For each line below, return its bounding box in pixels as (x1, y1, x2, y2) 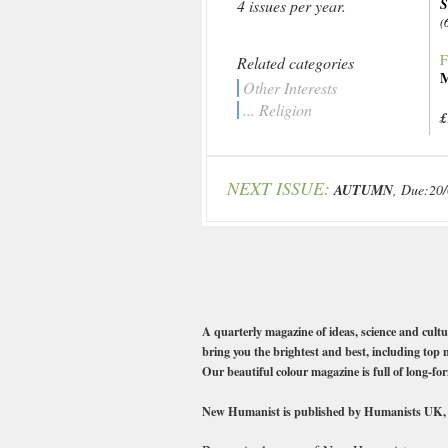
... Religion (243, 99, 312, 120)
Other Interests (243, 77, 337, 98)
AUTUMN (334, 180, 393, 200)
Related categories (237, 52, 354, 73)
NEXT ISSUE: (227, 176, 330, 200)
